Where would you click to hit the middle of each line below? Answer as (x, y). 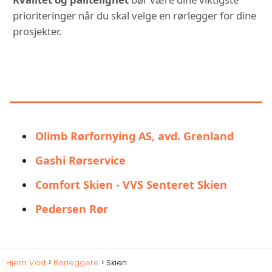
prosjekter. (37, 31)
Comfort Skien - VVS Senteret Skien (131, 184)
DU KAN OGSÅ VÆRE (136, 68)
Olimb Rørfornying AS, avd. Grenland (134, 136)
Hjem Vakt (26, 262)
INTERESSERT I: (136, 86)
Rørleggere (76, 262)
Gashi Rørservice (80, 160)
